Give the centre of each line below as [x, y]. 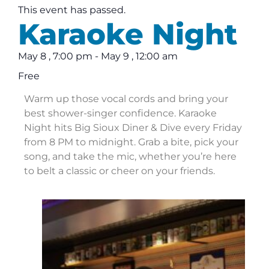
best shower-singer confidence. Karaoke [120, 113]
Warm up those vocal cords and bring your [126, 99]
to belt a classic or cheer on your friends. [119, 171]
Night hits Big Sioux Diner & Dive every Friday [133, 128]
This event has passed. [72, 10]
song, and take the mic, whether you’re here [130, 157]
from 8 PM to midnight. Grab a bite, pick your [131, 142]
